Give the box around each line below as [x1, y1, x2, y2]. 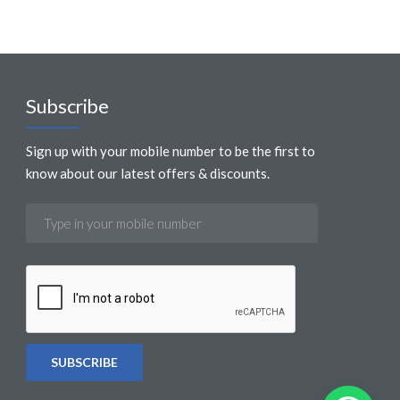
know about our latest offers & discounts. [26, 164, 271, 181]
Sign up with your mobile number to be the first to [26, 142, 316, 159]
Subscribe [26, 93, 109, 118]
